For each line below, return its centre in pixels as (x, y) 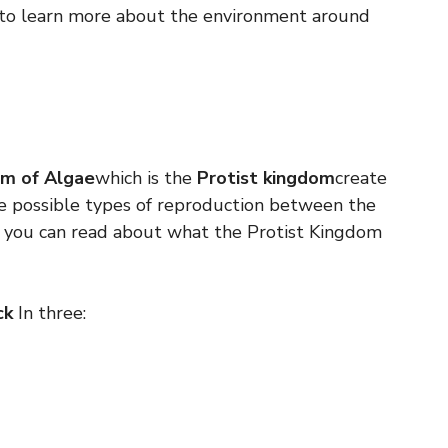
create (361, 178)
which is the (146, 178)
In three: (49, 313)
